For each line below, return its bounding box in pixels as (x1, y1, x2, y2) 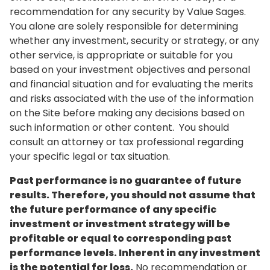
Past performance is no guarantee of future (10, 174, 242, 187)
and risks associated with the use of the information (10, 92, 254, 105)
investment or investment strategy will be (10, 217, 230, 231)
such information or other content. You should (10, 121, 229, 134)
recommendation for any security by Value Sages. (10, 5, 246, 19)
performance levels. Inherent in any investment (10, 246, 260, 260)
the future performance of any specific (10, 202, 216, 216)
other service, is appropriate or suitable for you (10, 48, 233, 62)
